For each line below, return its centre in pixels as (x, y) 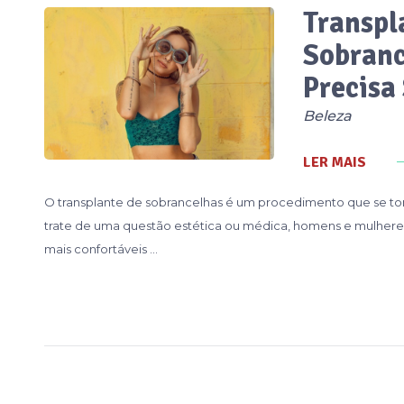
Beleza (327, 115)
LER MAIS (334, 162)
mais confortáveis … (101, 248)
